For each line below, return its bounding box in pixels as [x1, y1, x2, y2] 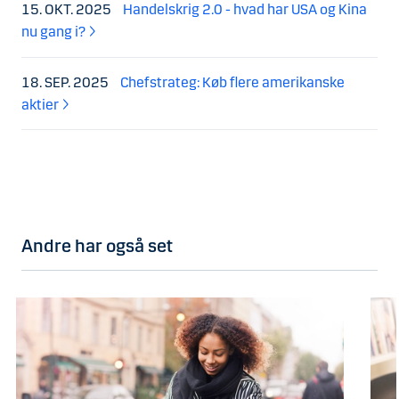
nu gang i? [21, 22, 85, 40]
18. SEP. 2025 [21, 73, 111, 91]
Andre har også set [21, 234, 173, 256]
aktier [21, 95, 59, 113]
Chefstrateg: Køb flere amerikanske [120, 73, 345, 91]
